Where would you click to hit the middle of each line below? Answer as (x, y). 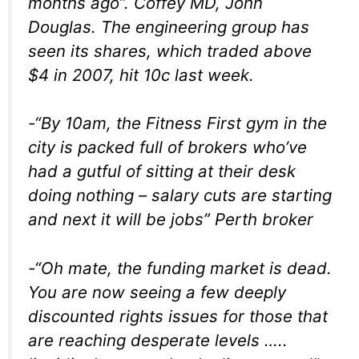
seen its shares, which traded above (170, 50)
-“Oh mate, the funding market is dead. (180, 268)
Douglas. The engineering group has (169, 26)
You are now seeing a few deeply (157, 292)
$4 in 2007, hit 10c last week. (141, 75)
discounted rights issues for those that (178, 316)
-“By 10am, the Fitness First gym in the (177, 123)
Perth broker (264, 220)
